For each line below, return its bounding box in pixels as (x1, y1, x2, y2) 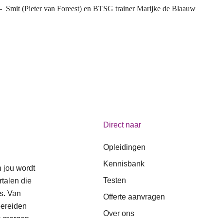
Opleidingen (103, 143, 145, 151)
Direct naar (103, 120, 141, 129)
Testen (103, 176, 126, 184)
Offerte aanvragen (103, 192, 165, 201)
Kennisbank (103, 159, 145, 168)
